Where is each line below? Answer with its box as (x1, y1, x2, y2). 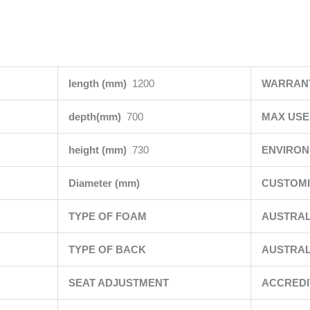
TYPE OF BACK (68, 244, 149, 255)
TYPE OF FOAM (68, 210, 149, 222)
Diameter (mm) (68, 177, 143, 189)
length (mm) (68, 77, 132, 89)
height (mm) (68, 144, 132, 156)
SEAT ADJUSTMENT (68, 277, 172, 289)
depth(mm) (68, 111, 127, 122)
